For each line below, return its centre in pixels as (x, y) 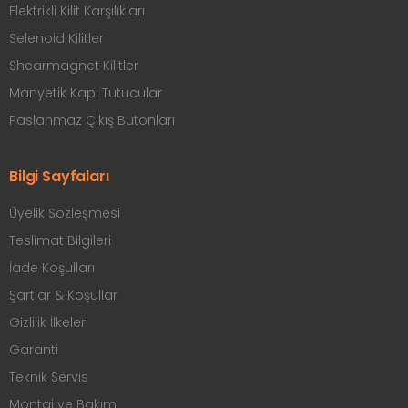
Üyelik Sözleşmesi (65, 214)
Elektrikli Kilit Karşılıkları (77, 11)
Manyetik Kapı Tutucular (86, 93)
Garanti (34, 350)
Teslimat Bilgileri (60, 241)
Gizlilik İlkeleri (49, 323)
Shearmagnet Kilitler (74, 66)
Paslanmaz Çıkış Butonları (92, 121)
